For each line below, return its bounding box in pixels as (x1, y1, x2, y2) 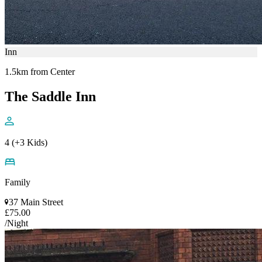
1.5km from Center (5, 66, 75, 77)
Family (5, 177, 30, 187)
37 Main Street (9, 196, 63, 207)
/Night (5, 218, 28, 228)
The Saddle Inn (5, 88, 96, 104)
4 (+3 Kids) (5, 137, 47, 147)
